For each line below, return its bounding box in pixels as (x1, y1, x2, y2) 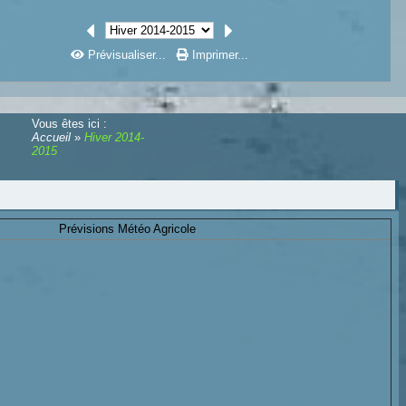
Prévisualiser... (84, 48, 169, 62)
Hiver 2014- (84, 130, 145, 144)
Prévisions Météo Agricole (59, 222, 196, 236)
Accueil (32, 130, 75, 144)
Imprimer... (188, 48, 248, 62)
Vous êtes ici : (32, 117, 115, 130)
